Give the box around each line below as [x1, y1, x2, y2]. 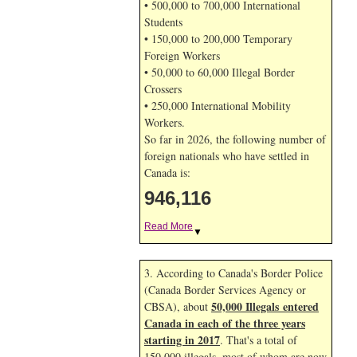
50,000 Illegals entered [211, 298, 319, 315]
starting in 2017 [144, 331, 220, 348]
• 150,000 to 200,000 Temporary [144, 31, 292, 46]
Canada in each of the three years [144, 315, 305, 331]
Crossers [144, 81, 182, 96]
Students [144, 14, 182, 29]
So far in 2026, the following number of [144, 131, 326, 147]
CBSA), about [144, 299, 211, 314]
